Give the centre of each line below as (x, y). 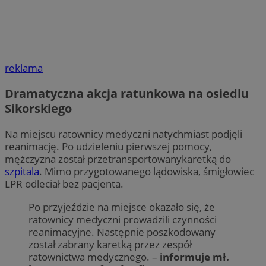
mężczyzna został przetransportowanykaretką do (118, 159)
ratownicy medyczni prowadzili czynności (123, 219)
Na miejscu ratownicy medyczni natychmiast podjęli (123, 134)
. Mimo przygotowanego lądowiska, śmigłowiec (147, 172)
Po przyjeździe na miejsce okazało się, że (122, 207)
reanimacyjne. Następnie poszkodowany (122, 232)
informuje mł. (194, 256)
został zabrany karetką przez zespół (110, 244)
